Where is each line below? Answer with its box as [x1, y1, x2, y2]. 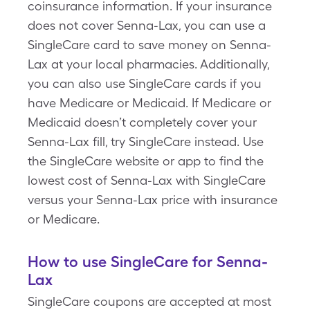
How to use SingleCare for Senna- [28, 253, 268, 271]
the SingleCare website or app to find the [28, 154, 264, 168]
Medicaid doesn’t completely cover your [28, 115, 257, 129]
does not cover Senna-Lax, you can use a [28, 18, 266, 33]
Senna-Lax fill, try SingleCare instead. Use [28, 134, 264, 149]
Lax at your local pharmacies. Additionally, [28, 57, 269, 71]
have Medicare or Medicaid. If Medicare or [28, 95, 271, 110]
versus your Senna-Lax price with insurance [28, 192, 277, 207]
